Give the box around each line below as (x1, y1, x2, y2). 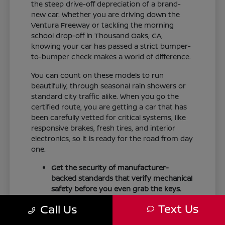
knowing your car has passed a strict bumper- (31, 41, 191, 51)
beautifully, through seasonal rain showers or (31, 80, 186, 90)
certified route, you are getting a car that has (31, 101, 187, 111)
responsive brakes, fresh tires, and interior (31, 123, 176, 133)
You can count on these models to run (31, 70, 164, 80)
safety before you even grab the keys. (51, 183, 182, 193)
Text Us (158, 201, 198, 216)
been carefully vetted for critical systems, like (31, 112, 186, 122)
